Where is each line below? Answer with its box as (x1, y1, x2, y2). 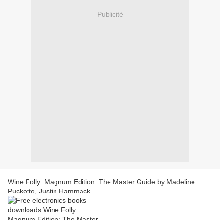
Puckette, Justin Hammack (8, 187, 90, 195)
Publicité (97, 10, 123, 18)
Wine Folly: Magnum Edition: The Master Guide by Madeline (8, 178, 195, 186)
